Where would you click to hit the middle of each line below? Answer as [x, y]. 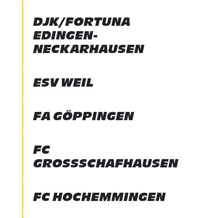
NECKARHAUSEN [88, 49]
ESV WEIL [63, 82]
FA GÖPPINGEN [83, 116]
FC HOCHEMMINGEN [99, 197]
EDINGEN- [65, 35]
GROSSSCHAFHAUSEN [100, 163]
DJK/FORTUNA [82, 22]
